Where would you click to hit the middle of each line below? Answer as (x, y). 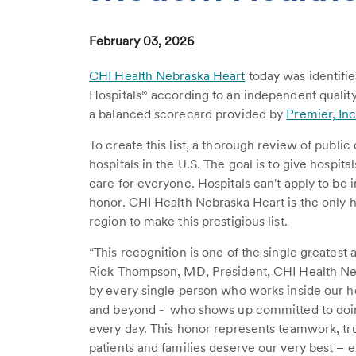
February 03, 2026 (141, 41)
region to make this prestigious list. (190, 221)
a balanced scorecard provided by (188, 114)
